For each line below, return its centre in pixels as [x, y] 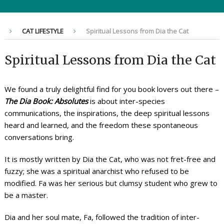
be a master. [26, 195]
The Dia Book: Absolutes [46, 101]
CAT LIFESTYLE [42, 31]
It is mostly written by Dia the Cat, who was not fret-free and [110, 159]
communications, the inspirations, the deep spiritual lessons [107, 113]
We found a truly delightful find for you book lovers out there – [111, 89]
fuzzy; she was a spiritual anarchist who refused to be [96, 171]
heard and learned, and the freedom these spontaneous [101, 125]
